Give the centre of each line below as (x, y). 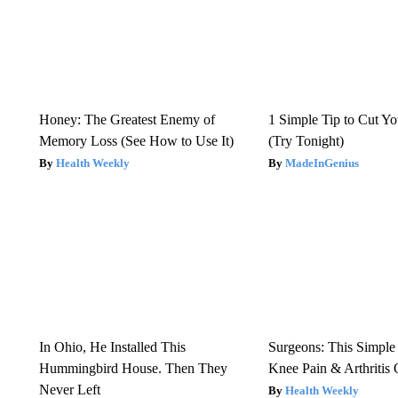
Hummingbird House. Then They (133, 368)
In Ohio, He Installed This (112, 346)
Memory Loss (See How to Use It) (136, 140)
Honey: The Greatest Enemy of (127, 119)
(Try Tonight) (306, 140)
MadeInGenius (322, 163)
